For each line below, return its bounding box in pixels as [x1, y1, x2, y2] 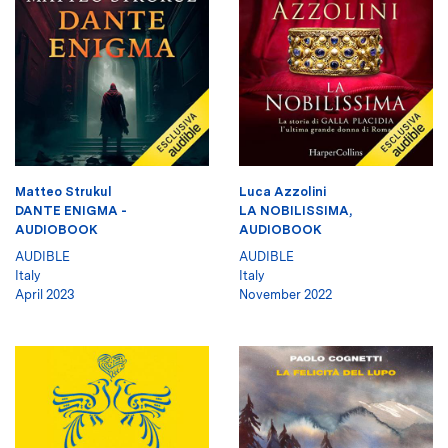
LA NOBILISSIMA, [239, 202, 352, 218]
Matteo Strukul [15, 183, 112, 199]
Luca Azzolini [239, 183, 326, 199]
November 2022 [239, 286, 332, 302]
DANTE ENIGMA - [15, 202, 127, 218]
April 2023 [15, 286, 75, 302]
